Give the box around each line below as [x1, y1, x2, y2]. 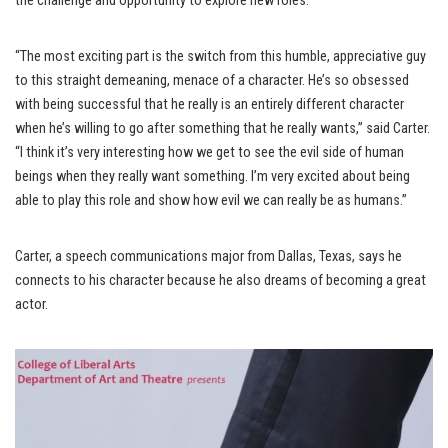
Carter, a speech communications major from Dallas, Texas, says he [15, 247, 402, 265]
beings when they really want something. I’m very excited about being [15, 167, 410, 185]
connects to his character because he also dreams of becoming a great [15, 271, 426, 289]
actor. [15, 295, 48, 313]
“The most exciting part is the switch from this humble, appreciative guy [15, 47, 426, 65]
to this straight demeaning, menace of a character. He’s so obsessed [15, 71, 409, 89]
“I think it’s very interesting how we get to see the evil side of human [15, 143, 404, 161]
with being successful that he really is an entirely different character [15, 95, 404, 113]
